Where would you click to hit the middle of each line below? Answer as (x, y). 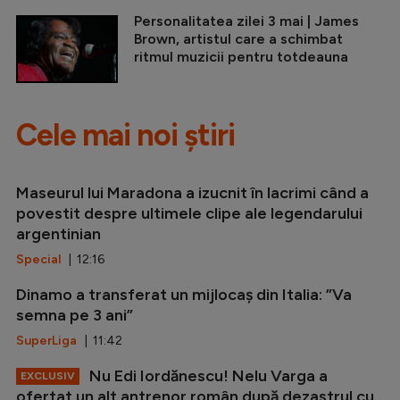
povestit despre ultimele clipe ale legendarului (189, 213)
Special (38, 259)
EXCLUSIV (48, 375)
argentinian (58, 233)
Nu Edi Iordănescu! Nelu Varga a (207, 375)
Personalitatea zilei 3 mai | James (246, 21)
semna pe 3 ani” (75, 315)
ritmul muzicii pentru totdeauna (241, 56)
